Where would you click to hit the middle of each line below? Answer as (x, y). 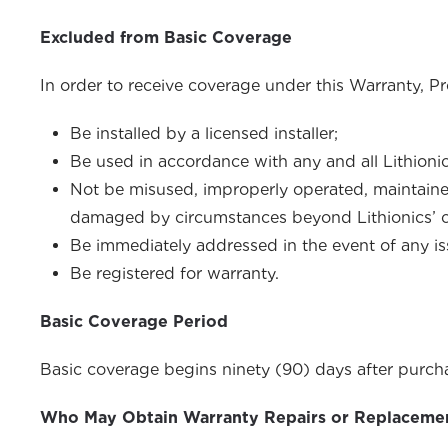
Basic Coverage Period (134, 321)
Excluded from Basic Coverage (166, 37)
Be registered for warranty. (174, 273)
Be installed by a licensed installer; (204, 133)
